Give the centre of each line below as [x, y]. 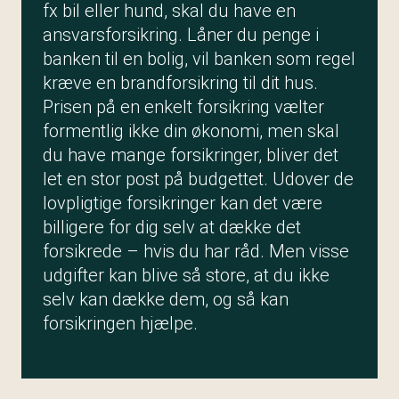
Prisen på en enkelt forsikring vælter [183, 107]
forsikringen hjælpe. [120, 323]
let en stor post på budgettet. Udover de [198, 179]
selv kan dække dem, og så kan [166, 299]
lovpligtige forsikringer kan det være [183, 203]
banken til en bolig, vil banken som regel [199, 59]
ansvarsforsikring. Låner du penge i [181, 35]
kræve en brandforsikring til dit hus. [180, 83]
